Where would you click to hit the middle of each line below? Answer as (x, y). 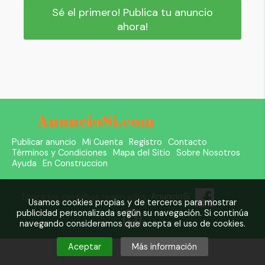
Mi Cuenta (103, 142)
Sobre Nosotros (208, 152)
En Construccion (75, 163)
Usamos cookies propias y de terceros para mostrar (132, 202)
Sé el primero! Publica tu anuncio (132, 12)
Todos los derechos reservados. (86, 197)
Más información (164, 247)
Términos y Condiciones (59, 152)
